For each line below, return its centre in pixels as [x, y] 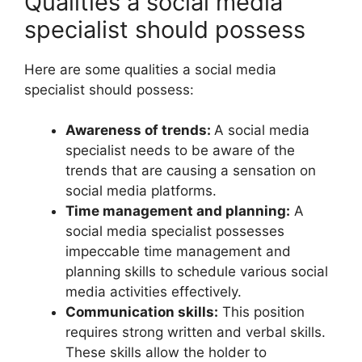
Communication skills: [142, 312]
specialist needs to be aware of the [180, 151]
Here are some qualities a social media [150, 69]
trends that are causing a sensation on [191, 171]
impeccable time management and [178, 252]
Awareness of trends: [140, 130]
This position [261, 312]
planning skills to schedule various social [197, 272]
